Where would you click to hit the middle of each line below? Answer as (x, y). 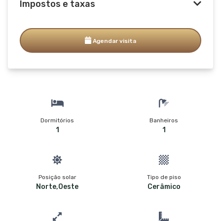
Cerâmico (164, 186)
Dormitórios (57, 120)
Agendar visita (114, 41)
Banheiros (164, 120)
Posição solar (57, 177)
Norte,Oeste (57, 186)
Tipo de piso (164, 177)
